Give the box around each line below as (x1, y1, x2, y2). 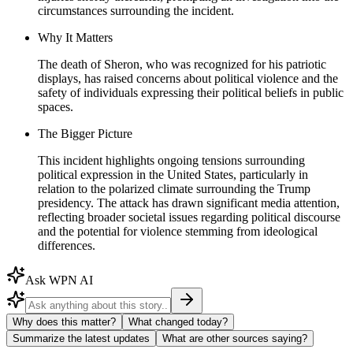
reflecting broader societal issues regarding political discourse (38, 210, 340, 224)
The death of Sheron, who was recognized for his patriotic (38, 57, 326, 71)
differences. (38, 238, 95, 252)
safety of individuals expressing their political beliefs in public (38, 85, 344, 99)
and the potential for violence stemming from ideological (38, 224, 318, 238)
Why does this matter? (13, 315, 116, 328)
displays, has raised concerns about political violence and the (38, 71, 338, 85)
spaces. (38, 99, 73, 113)
